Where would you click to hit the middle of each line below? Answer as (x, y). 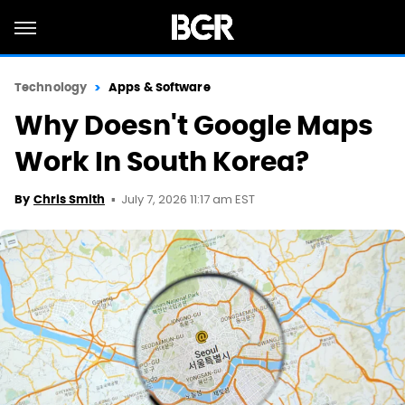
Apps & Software (160, 87)
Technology (51, 87)
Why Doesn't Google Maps (194, 125)
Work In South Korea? (162, 161)
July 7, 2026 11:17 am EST (188, 200)
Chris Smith (69, 199)
